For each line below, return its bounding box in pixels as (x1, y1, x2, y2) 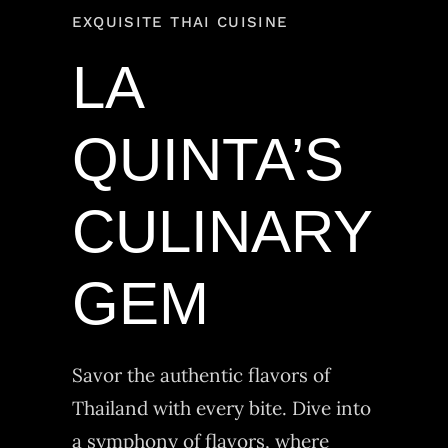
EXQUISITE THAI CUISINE (71, 13, 289, 32)
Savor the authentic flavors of (71, 363, 330, 388)
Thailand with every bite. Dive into (71, 396, 371, 421)
